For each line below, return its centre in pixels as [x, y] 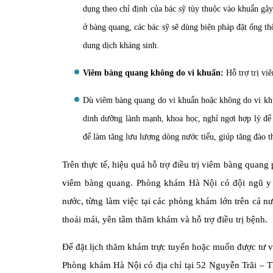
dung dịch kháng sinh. [121, 45]
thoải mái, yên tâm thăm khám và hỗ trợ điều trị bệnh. [165, 219]
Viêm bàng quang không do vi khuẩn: [153, 73]
